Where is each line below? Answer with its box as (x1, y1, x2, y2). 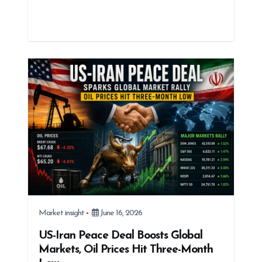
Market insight (38, 209, 84, 218)
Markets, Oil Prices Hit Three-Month (38, 243, 213, 256)
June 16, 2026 (98, 209, 142, 218)
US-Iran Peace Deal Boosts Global (38, 229, 202, 242)
